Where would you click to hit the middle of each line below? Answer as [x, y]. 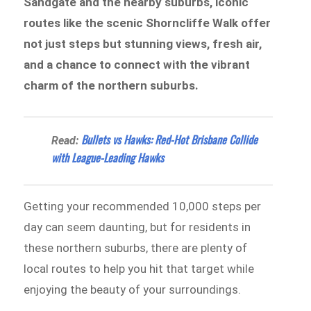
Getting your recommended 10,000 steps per [143, 206]
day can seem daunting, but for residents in [137, 227]
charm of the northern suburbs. [111, 85]
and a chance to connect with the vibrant [137, 64]
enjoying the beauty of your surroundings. [133, 289]
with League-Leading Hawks [108, 157]
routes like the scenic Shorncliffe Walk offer [148, 23]
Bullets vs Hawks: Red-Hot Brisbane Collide [170, 139]
